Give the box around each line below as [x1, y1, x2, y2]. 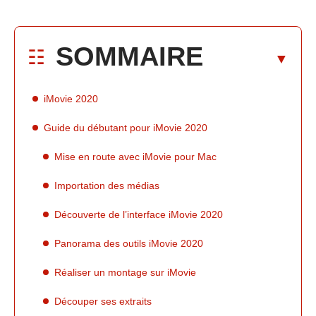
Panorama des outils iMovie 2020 [54, 237, 203, 249]
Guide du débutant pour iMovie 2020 [44, 121, 207, 133]
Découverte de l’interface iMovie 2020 [54, 208, 223, 220]
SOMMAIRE [56, 41, 203, 71]
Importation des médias [54, 179, 159, 191]
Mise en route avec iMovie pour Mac [54, 150, 217, 162]
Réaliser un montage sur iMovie [54, 266, 196, 278]
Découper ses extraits [54, 295, 152, 307]
